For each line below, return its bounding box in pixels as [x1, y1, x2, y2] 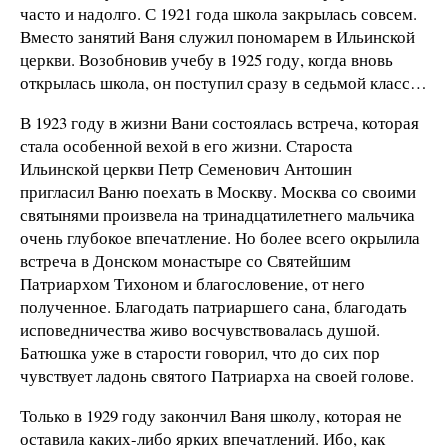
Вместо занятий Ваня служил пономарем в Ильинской [20, 25, 415, 48]
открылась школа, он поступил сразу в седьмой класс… [20, 71, 427, 94]
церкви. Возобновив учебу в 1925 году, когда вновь [20, 48, 393, 71]
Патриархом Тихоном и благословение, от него [20, 271, 365, 295]
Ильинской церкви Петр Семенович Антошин [20, 156, 352, 180]
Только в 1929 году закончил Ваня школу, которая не [20, 403, 402, 427]
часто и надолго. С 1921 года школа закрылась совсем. [20, 2, 417, 25]
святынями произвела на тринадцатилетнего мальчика [20, 202, 415, 226]
